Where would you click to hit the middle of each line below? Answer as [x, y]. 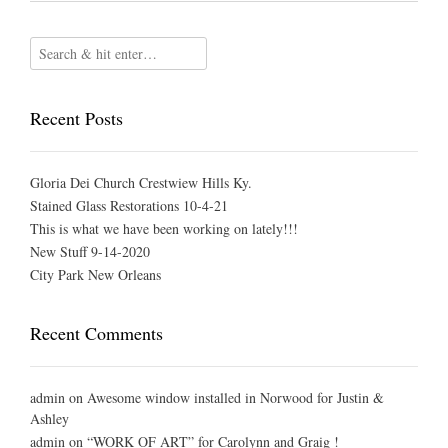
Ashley [49, 419]
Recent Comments [96, 333]
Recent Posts [76, 118]
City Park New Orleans [95, 275]
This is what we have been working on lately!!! [164, 229]
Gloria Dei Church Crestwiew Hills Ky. [141, 183]
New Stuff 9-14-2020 [90, 252]
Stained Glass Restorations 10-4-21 [129, 206]
